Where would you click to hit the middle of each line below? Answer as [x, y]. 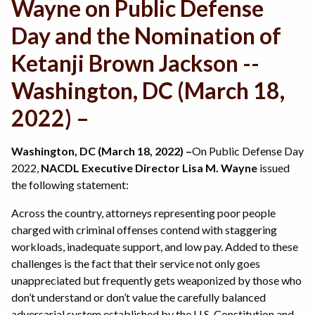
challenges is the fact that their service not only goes [136, 264]
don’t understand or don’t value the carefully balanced [139, 297]
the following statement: [70, 185]
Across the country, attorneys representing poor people [143, 213]
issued [274, 168]
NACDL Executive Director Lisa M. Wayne [149, 168]
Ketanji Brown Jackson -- [135, 63]
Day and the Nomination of [146, 36]
